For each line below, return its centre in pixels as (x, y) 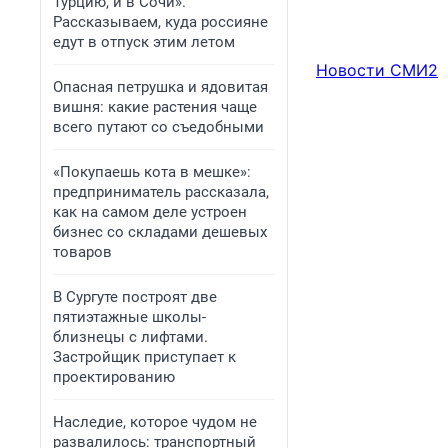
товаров (82, 252)
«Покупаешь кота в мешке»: (152, 172)
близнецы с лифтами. (130, 337)
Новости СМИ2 (377, 70)
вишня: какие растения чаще (155, 107)
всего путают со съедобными (158, 127)
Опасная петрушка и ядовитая (160, 87)
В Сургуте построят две (135, 297)
